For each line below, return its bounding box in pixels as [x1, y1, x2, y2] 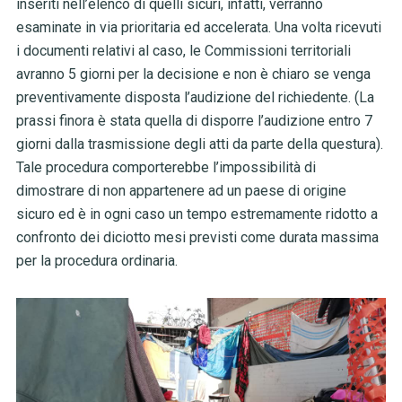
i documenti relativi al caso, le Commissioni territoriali [15, 42, 351, 60]
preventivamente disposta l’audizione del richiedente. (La [15, 89, 374, 107]
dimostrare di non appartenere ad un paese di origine [15, 182, 346, 200]
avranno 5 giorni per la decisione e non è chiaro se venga [15, 66, 371, 83]
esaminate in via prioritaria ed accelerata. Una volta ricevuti [15, 19, 381, 37]
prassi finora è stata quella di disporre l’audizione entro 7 [15, 112, 372, 130]
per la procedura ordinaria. [15, 252, 178, 270]
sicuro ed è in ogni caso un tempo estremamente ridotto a [15, 205, 378, 223]
